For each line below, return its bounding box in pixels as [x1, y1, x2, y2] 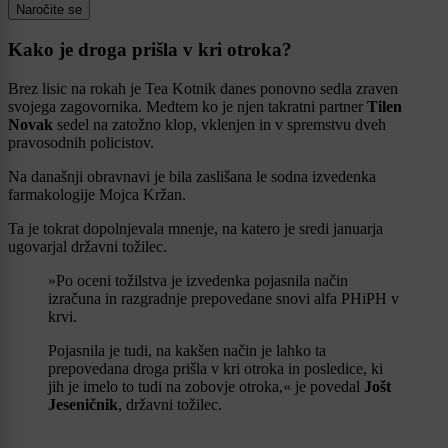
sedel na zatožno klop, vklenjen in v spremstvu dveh [57, 115, 386, 133]
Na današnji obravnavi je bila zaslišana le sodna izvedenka [8, 167, 376, 185]
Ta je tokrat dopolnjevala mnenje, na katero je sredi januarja [8, 219, 383, 237]
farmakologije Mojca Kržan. [8, 185, 186, 203]
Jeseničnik [48, 395, 118, 413]
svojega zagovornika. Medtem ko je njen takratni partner [8, 97, 367, 115]
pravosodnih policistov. [8, 133, 154, 151]
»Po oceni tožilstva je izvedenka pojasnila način [48, 271, 348, 289]
